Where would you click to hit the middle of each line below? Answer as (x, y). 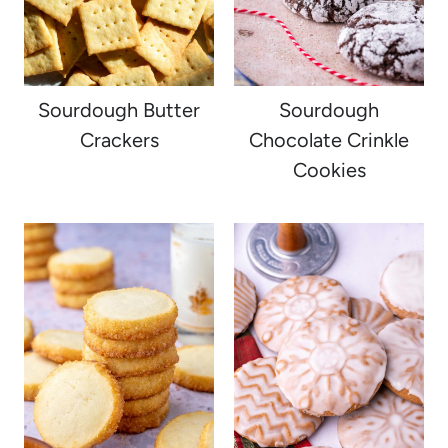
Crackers (119, 140)
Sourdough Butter (119, 110)
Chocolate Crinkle (329, 140)
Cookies (329, 170)
